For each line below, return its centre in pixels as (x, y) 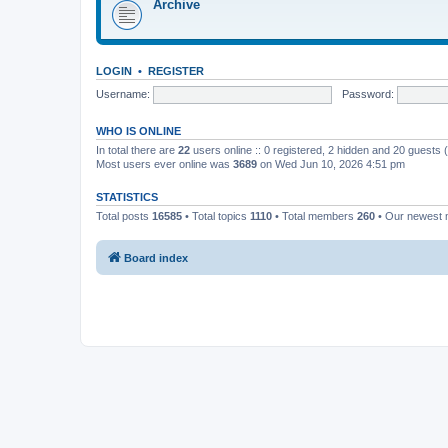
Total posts (124, 216)
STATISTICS (127, 197)
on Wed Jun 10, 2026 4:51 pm (331, 164)
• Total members (314, 216)
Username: (123, 93)
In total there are (137, 150)
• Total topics (216, 216)
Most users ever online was (164, 164)
